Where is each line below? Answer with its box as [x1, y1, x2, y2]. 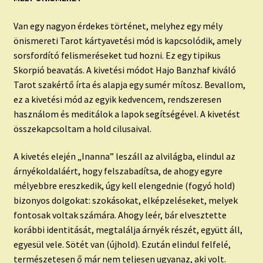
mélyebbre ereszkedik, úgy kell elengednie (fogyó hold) [13, 180, 235, 192]
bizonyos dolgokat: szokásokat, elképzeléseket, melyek [13, 194, 238, 207]
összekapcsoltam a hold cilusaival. [13, 122, 151, 134]
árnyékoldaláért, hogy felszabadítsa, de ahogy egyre [13, 165, 222, 177]
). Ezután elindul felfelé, [134, 238, 231, 251]
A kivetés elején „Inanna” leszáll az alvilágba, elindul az [13, 150, 235, 163]
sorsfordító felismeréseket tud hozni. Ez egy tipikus [13, 49, 221, 61]
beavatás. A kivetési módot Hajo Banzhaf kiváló [44, 63, 236, 76]
